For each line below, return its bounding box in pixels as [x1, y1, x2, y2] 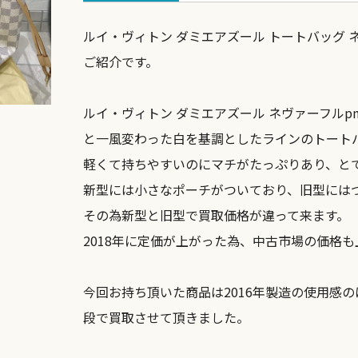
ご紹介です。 [83, 52, 158, 71]
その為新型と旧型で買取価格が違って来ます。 [83, 205, 349, 225]
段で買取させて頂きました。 [83, 308, 249, 327]
